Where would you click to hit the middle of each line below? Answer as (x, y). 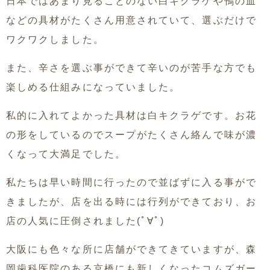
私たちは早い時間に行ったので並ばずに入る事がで (131, 182)
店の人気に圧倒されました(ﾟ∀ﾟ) (86, 221)
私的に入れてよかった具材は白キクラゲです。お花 (131, 115)
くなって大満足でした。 (66, 154)
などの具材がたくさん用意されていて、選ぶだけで (131, 20)
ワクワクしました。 (55, 39)
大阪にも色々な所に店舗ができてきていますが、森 (131, 249)
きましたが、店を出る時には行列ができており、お (131, 201)
